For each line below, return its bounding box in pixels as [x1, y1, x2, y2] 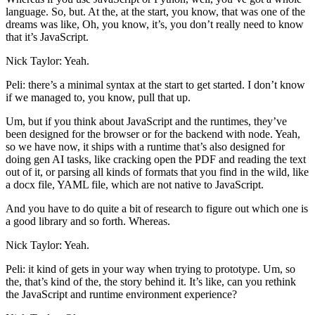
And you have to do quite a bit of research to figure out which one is [6, 202, 308, 214]
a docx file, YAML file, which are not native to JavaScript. [6, 178, 264, 191]
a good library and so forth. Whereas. [6, 214, 170, 227]
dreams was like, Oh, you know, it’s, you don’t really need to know [6, 18, 304, 30]
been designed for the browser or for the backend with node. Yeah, [6, 127, 300, 140]
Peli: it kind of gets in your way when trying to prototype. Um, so [6, 262, 295, 275]
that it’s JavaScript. [6, 30, 89, 43]
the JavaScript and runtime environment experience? [6, 288, 237, 300]
